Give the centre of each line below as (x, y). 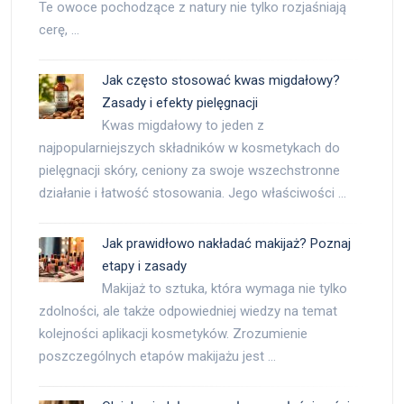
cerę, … (59, 30)
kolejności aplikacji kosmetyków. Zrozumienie (173, 334)
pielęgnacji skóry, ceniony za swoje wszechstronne (189, 170)
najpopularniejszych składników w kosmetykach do (189, 148)
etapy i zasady (144, 266)
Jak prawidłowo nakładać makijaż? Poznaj (226, 243)
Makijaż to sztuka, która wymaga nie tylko (225, 289)
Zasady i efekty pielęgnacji (180, 103)
